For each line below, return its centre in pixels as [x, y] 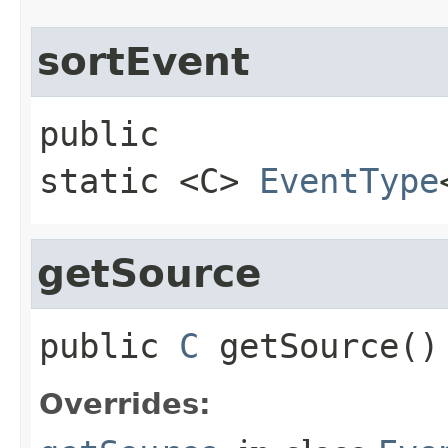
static [99, 180]
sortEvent [143, 61]
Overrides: [125, 403]
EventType [349, 180]
